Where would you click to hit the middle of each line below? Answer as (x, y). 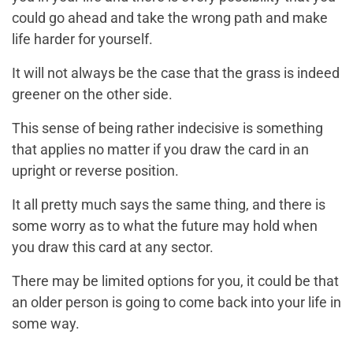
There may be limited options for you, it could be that (175, 281)
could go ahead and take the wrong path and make (170, 18)
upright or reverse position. (95, 171)
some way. (46, 324)
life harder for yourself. (82, 39)
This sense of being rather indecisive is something (167, 128)
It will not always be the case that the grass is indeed (176, 73)
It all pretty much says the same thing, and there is (169, 205)
